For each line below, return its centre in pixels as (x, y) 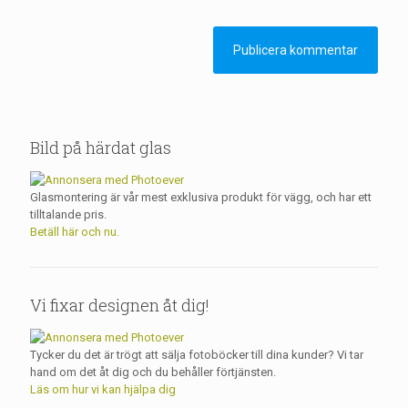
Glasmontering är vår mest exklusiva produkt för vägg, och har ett (201, 197)
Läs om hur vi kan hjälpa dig (103, 389)
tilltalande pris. (68, 214)
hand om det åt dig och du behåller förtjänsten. (153, 372)
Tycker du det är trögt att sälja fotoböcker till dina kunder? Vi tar (197, 355)
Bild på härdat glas (101, 148)
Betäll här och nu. (75, 232)
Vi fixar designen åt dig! (120, 305)
